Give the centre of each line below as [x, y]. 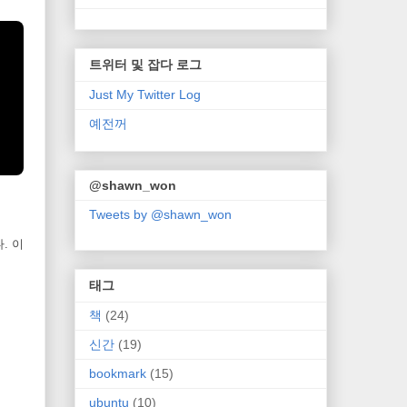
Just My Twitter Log [145, 94]
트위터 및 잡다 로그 [145, 64]
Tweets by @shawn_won [160, 215]
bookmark [118, 373]
